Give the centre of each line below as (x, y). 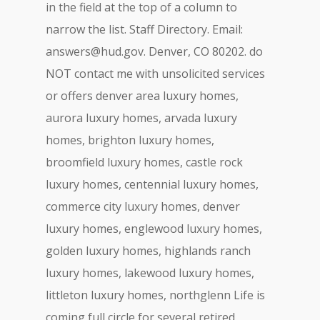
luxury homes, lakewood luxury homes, (150, 273)
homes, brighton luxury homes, (130, 140)
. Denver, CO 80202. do (203, 51)
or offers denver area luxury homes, (142, 96)
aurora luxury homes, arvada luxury (141, 118)
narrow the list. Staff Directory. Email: (144, 29)
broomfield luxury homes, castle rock (144, 162)
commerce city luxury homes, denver (143, 206)
